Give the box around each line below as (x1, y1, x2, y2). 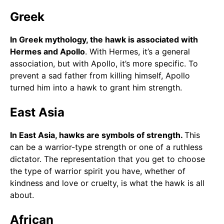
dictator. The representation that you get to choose (10, 153, 205, 164)
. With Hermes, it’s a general (85, 46, 190, 56)
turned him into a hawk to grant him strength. (10, 82, 184, 92)
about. (10, 189, 34, 200)
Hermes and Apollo (10, 46, 85, 56)
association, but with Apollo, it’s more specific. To (10, 58, 198, 68)
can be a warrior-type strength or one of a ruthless (10, 141, 202, 152)
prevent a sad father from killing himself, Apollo (10, 70, 190, 80)
